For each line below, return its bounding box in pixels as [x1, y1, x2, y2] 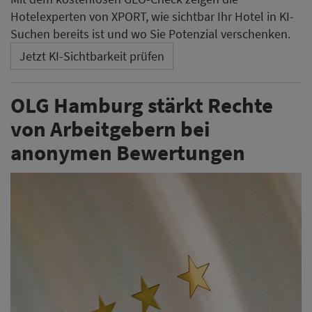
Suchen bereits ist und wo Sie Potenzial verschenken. [10, 25, 290, 42]
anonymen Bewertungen [10, 138, 245, 166]
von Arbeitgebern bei [10, 114, 210, 142]
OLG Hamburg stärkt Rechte [10, 91, 273, 118]
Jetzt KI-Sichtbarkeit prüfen [19, 47, 164, 64]
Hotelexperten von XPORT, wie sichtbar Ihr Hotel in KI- [10, 8, 294, 24]
